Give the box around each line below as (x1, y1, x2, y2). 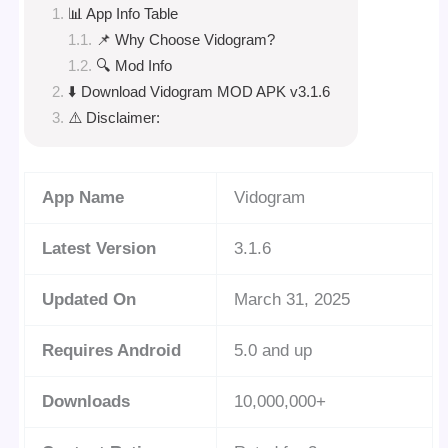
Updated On (42, 290, 137, 309)
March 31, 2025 (234, 290, 351, 309)
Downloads (42, 392, 131, 411)
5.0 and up (234, 341, 313, 360)
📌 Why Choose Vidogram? (96, 30, 276, 48)
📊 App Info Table (68, 4, 179, 22)
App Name (42, 188, 125, 207)
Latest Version (42, 239, 157, 258)
